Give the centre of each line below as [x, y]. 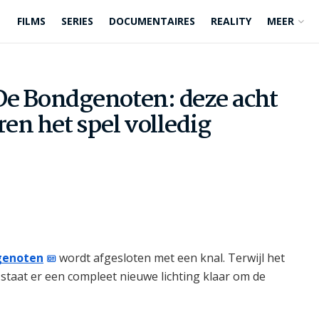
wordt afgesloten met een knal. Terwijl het [171, 257]
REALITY [231, 21]
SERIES [77, 21]
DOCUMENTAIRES [152, 21]
